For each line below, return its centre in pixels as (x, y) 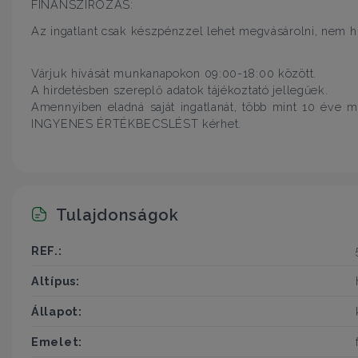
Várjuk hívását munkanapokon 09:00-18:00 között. (174, 73)
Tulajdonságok (115, 215)
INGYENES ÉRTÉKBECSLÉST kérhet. (136, 123)
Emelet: (57, 342)
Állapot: (57, 312)
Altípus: (56, 281)
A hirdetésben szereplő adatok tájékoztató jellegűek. (180, 89)
